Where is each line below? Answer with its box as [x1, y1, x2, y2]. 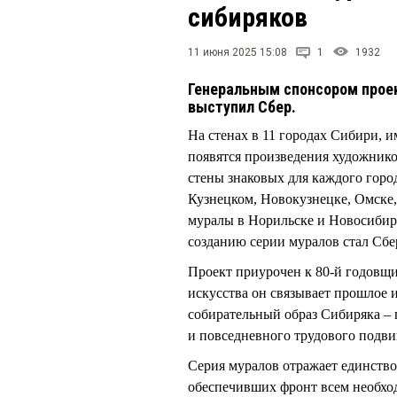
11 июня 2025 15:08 [188, 46, 287, 58]
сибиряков [188, 2, 307, 33]
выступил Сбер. [188, 97, 296, 116]
